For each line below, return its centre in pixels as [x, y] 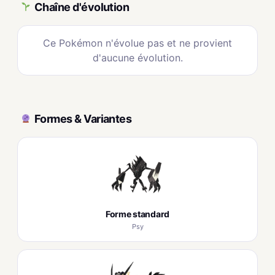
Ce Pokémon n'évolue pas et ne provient [137, 43]
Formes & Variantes [83, 118]
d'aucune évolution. [137, 58]
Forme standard [137, 214]
